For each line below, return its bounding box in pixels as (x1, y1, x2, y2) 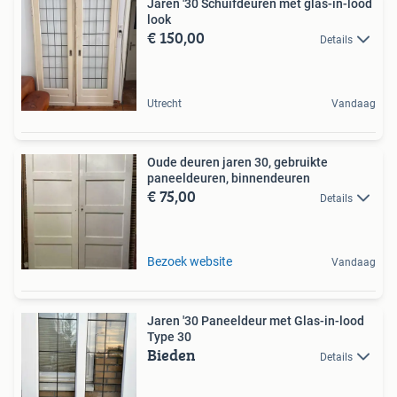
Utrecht (147, 97, 182, 110)
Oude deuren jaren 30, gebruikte (147, 154, 328, 169)
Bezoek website (147, 253, 232, 269)
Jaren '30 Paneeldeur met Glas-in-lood (147, 313, 364, 328)
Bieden (147, 342, 196, 367)
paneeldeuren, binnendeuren (147, 170, 310, 185)
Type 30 (147, 329, 191, 344)
